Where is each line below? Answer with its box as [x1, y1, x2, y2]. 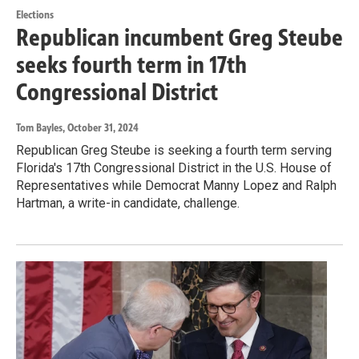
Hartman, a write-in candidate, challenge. [16, 195, 240, 211]
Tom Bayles [16, 120, 63, 135]
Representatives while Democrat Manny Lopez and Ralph [16, 177, 337, 193]
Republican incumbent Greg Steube [16, 22, 343, 52]
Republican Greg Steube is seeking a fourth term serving [16, 142, 332, 158]
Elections [16, 7, 54, 22]
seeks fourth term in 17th [16, 50, 247, 79]
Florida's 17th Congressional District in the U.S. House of [16, 159, 332, 175]
